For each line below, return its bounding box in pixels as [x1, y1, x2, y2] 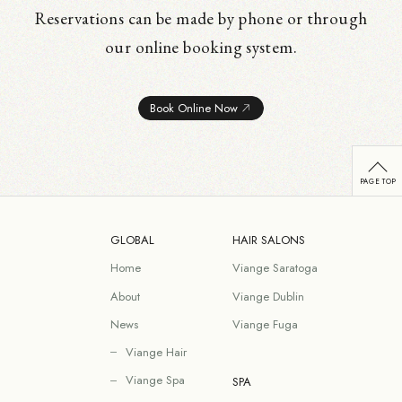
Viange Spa [125, 371, 185, 389]
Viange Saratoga [232, 259, 319, 277]
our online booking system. [105, 35, 297, 58]
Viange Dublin [232, 287, 305, 305]
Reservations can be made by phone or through [34, 6, 368, 30]
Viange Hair [125, 343, 187, 361]
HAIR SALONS [232, 232, 306, 249]
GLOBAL [110, 232, 155, 249]
